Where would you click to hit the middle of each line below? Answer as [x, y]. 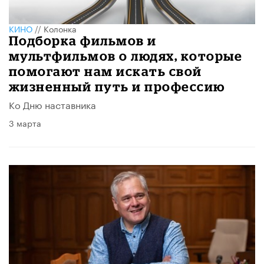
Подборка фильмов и [83, 40]
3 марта [25, 122]
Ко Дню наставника [52, 104]
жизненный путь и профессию [117, 86]
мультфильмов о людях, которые [126, 55]
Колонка [60, 28]
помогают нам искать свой [105, 71]
